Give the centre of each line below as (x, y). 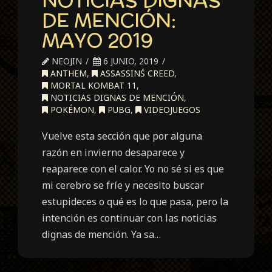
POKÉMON (71, 109)
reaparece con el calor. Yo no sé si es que (133, 168)
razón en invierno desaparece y (114, 152)
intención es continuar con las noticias (130, 218)
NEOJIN (66, 61)
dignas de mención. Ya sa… (102, 234)
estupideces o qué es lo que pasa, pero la (135, 201)
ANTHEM (68, 73)
